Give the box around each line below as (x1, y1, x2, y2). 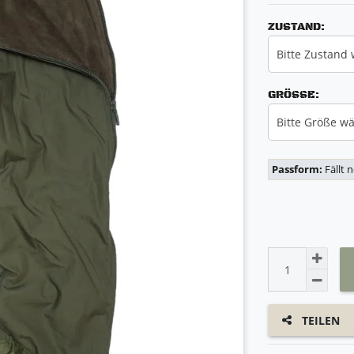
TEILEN (302, 312, 340, 328)
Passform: (272, 163, 325, 177)
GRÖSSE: (268, 88, 315, 103)
